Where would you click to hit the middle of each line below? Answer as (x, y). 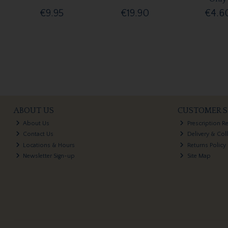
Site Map (198, 156)
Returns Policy (206, 145)
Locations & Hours (48, 145)
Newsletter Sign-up (48, 156)
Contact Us (38, 134)
